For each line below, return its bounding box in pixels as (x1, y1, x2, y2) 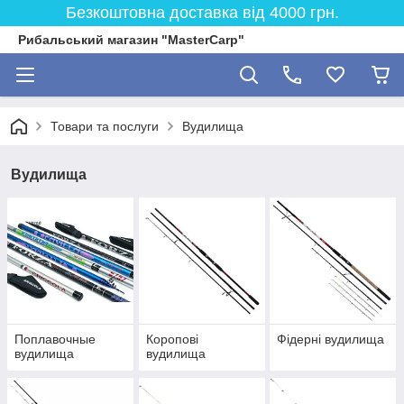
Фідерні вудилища (277, 332, 385, 347)
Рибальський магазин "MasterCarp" (18, 32, 244, 47)
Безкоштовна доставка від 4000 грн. (65, 4, 339, 22)
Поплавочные (14, 332, 96, 347)
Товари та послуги (50, 119, 159, 133)
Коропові (145, 332, 198, 347)
